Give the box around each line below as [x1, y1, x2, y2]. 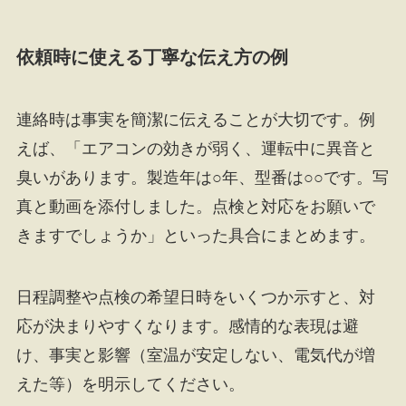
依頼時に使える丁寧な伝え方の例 [15, 46, 288, 67]
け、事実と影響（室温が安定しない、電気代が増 [15, 345, 375, 364]
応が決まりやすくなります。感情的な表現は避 [15, 316, 359, 335]
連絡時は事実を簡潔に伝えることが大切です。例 [15, 111, 375, 130]
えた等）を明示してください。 [15, 374, 245, 393]
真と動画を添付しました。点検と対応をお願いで [15, 198, 375, 217]
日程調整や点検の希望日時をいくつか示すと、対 [15, 287, 375, 306]
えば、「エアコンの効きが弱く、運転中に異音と [15, 140, 375, 159]
